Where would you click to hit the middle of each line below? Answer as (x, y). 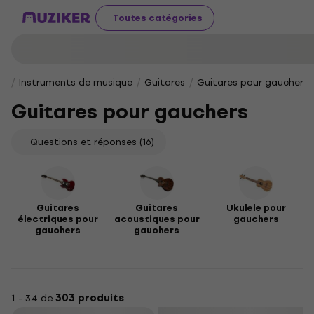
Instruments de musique (76, 82)
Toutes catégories (158, 18)
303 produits (90, 298)
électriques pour (58, 219)
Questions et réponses (83, 142)
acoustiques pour (157, 219)
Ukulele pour (256, 208)
